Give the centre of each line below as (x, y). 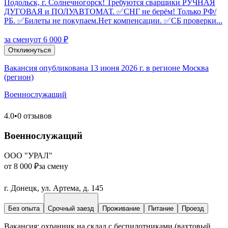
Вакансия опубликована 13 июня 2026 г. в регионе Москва (106, 68)
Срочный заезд (71, 208)
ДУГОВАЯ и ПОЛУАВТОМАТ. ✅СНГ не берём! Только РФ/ (110, 12)
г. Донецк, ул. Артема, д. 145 (54, 188)
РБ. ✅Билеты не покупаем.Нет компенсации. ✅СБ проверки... (113, 21)
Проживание (121, 208)
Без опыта (24, 208)
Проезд (193, 208)
